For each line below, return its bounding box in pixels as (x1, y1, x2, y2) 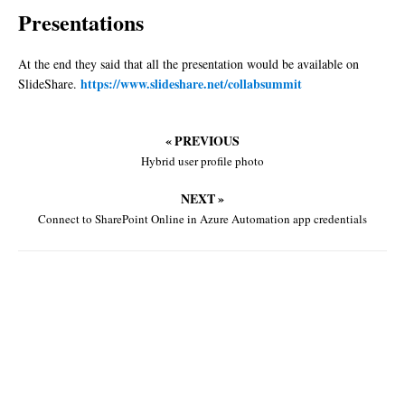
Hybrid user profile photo (141, 153, 264, 170)
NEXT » (181, 189, 224, 209)
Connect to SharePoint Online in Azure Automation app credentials (38, 211, 367, 228)
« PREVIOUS (165, 131, 240, 151)
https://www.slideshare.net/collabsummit (80, 74, 302, 94)
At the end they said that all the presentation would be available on (18, 55, 359, 73)
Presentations (18, 6, 144, 39)
